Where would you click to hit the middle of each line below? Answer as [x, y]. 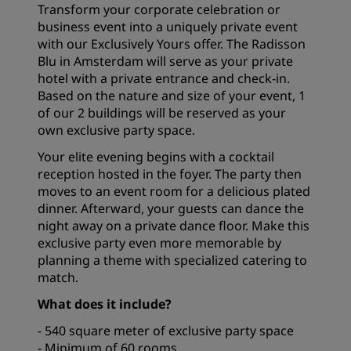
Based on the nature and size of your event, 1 [172, 96]
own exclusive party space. [116, 130]
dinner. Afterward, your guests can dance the [171, 208]
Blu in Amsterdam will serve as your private [165, 61]
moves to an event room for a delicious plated [174, 191]
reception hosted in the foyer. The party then [170, 174]
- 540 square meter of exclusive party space [166, 331]
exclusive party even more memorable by [159, 243]
